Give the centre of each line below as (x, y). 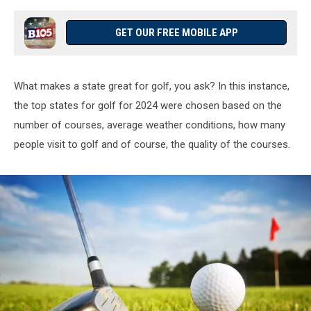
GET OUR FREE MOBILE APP (176, 33)
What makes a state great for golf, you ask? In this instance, (152, 86)
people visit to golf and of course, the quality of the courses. (152, 144)
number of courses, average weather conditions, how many (150, 125)
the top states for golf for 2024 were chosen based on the (148, 106)
